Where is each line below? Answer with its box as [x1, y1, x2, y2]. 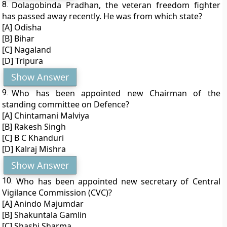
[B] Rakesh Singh [2, 121, 66, 132]
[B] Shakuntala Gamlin [2, 209, 87, 220]
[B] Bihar [2, 33, 35, 44]
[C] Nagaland [2, 44, 52, 55]
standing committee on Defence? [2, 99, 130, 110]
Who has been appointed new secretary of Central [16, 176, 220, 187]
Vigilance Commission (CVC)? [2, 187, 112, 198]
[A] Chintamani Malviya [2, 110, 90, 121]
